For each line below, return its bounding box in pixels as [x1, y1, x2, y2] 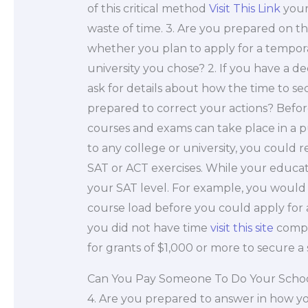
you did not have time [87, 221, 210, 234]
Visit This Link [208, 1, 280, 15]
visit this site [210, 221, 274, 234]
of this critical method [87, 1, 209, 15]
